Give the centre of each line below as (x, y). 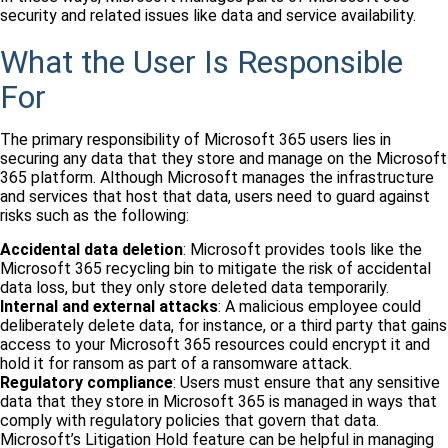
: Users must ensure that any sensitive (306, 383)
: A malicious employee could (319, 307)
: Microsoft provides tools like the (302, 250)
